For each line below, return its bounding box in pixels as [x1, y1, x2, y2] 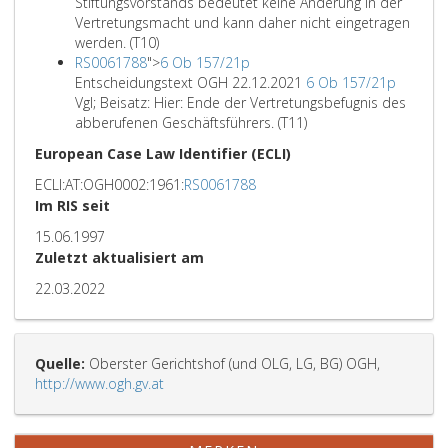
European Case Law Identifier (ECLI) [35, 144, 291, 163]
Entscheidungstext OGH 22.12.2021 [75, 73, 306, 92]
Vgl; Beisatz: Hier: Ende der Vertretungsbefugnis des [75, 93, 406, 112]
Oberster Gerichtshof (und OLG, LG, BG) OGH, [85, 354, 380, 373]
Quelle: [35, 354, 85, 373]
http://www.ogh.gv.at [35, 374, 164, 393]
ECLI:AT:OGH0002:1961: [35, 175, 184, 194]
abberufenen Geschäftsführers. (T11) [75, 113, 307, 132]
